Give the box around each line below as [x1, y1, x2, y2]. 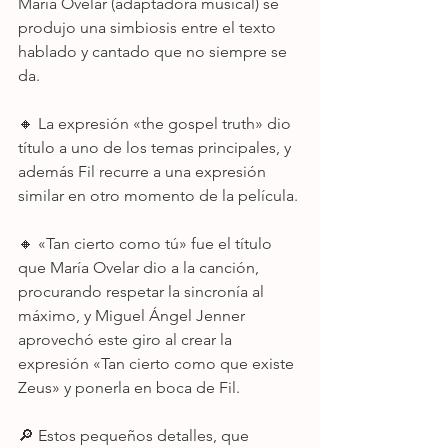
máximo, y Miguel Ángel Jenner [18, 306, 249, 325]
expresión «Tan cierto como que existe [18, 354, 298, 373]
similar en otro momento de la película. [18, 186, 298, 205]
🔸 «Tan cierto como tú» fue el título [18, 234, 276, 253]
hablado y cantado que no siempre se [18, 42, 291, 61]
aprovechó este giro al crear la [18, 330, 236, 349]
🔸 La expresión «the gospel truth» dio [18, 114, 295, 133]
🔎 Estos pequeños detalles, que [18, 426, 253, 445]
